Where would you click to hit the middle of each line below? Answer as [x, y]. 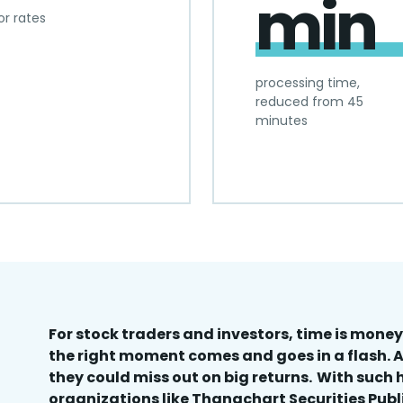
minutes [282, 121]
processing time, [308, 83]
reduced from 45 [309, 102]
